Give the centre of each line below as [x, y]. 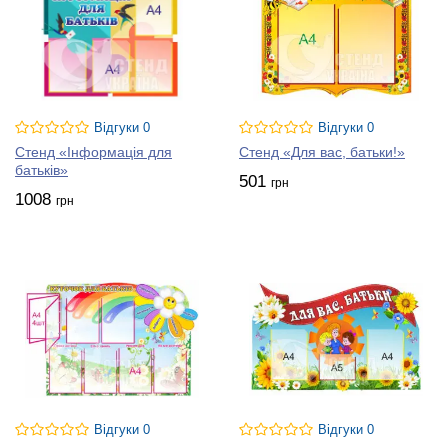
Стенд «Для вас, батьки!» [322, 152]
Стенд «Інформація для [93, 152]
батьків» [41, 170]
